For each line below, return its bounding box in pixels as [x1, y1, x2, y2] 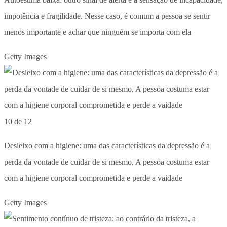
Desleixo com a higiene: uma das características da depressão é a [4, 141, 210, 150]
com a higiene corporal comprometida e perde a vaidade [4, 173, 182, 182]
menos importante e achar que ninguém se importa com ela [4, 27, 191, 36]
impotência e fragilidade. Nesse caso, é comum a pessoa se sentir [4, 11, 210, 20]
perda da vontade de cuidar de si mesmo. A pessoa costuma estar [4, 157, 209, 166]
